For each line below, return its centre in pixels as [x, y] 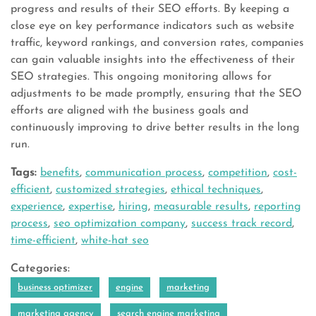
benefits [60, 173]
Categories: [40, 269]
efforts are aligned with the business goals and [129, 111]
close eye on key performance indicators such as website [152, 26]
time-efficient [43, 241]
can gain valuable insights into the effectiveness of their [153, 60]
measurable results [201, 207]
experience [37, 207]
